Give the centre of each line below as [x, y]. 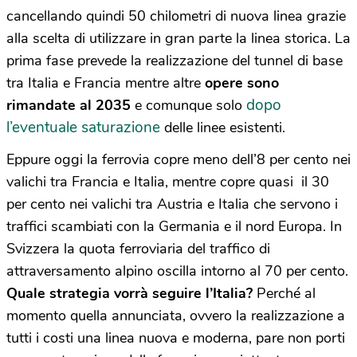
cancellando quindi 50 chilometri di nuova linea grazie [176, 16]
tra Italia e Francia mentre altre [106, 83]
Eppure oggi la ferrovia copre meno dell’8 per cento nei [178, 160]
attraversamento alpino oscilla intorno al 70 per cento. [177, 271]
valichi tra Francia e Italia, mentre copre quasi [150, 182]
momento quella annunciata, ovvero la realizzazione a [176, 316]
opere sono [242, 83]
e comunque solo [186, 106]
